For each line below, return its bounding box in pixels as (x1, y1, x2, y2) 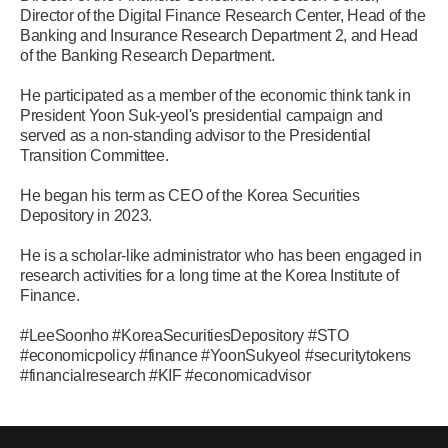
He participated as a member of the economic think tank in (20, 87, 411, 104)
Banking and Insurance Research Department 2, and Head (20, 27, 419, 44)
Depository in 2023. (20, 207, 152, 224)
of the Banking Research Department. (20, 47, 275, 64)
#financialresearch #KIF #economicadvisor (20, 367, 311, 384)
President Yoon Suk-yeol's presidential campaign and (20, 107, 383, 124)
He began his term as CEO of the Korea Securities (20, 187, 360, 204)
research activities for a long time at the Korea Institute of (20, 267, 399, 284)
